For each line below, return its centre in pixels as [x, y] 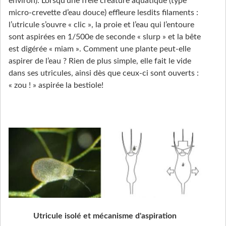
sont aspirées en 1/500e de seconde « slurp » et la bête [105, 37]
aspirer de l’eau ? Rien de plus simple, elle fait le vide [100, 61]
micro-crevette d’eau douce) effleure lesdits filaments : [103, 13]
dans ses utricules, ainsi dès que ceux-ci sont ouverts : [104, 73]
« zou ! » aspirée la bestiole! [56, 86]
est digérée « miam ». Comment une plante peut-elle [100, 49]
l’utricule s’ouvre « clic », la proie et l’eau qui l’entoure [101, 25]
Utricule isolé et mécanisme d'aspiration [105, 216]
